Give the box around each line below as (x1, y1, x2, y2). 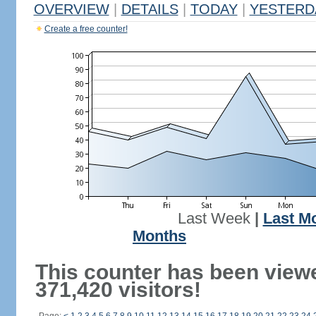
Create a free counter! (44, 24, 128, 34)
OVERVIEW (33, 1, 109, 17)
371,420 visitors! (35, 278, 201, 301)
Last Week (177, 210, 250, 227)
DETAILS (121, 1, 178, 17)
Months (133, 228, 186, 245)
